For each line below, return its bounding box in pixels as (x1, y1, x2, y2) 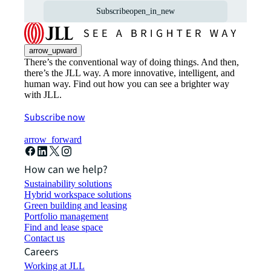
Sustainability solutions (24, 178, 112, 189)
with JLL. (24, 89, 62, 100)
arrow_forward (24, 134, 82, 145)
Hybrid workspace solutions (24, 189, 131, 200)
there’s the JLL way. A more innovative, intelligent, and (24, 67, 235, 78)
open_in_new (129, 6, 175, 16)
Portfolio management (24, 211, 108, 221)
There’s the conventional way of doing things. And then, (24, 56, 239, 67)
